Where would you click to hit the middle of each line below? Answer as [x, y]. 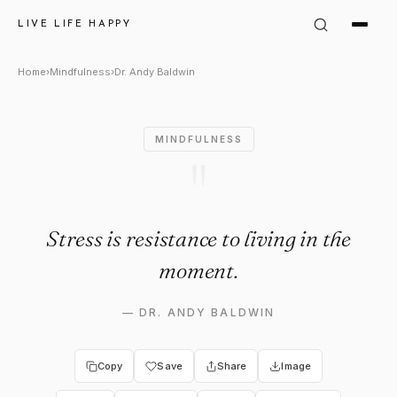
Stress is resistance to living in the [198, 238]
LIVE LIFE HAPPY [75, 24]
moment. [198, 270]
